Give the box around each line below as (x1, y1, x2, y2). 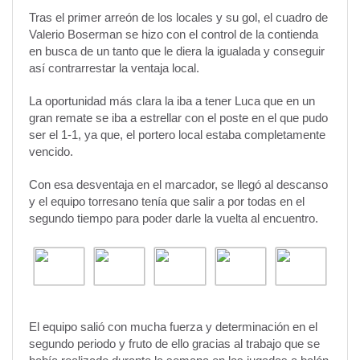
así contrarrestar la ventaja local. (29, 61, 199, 76)
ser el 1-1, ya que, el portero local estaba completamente (29, 128, 325, 142)
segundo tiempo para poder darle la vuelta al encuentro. (29, 211, 318, 226)
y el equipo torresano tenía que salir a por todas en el (29, 194, 305, 209)
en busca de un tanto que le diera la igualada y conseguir (29, 44, 325, 59)
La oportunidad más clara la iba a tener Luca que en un (29, 94, 315, 108)
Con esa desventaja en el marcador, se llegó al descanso (29, 178, 328, 192)
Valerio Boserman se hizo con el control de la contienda (29, 27, 318, 42)
